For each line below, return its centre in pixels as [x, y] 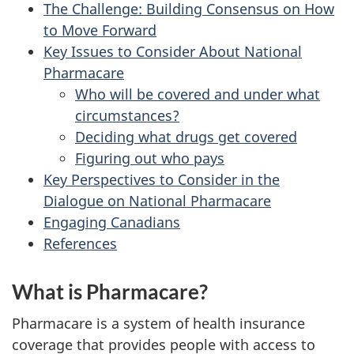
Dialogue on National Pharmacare [157, 200]
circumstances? [127, 115]
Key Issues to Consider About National [173, 51]
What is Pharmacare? [110, 291]
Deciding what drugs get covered [186, 136]
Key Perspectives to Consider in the [162, 179]
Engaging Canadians [112, 222]
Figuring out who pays [150, 158]
